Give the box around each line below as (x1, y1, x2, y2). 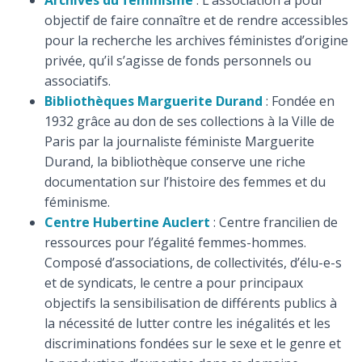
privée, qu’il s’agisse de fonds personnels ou (44, 52, 311, 69)
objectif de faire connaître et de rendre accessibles (44, 11, 348, 29)
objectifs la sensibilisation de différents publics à (44, 294, 337, 312)
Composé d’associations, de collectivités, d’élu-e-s (44, 254, 342, 271)
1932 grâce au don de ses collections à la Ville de (44, 112, 335, 130)
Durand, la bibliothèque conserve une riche (44, 153, 305, 170)
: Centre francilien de (210, 213, 338, 231)
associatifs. (44, 72, 111, 90)
